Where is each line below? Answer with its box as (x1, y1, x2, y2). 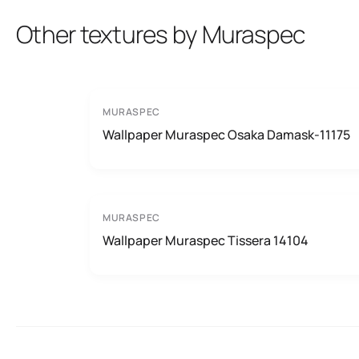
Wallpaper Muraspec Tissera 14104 (103, 232, 309, 249)
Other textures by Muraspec (16, 18, 305, 50)
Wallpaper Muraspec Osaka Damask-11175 (103, 126, 350, 143)
